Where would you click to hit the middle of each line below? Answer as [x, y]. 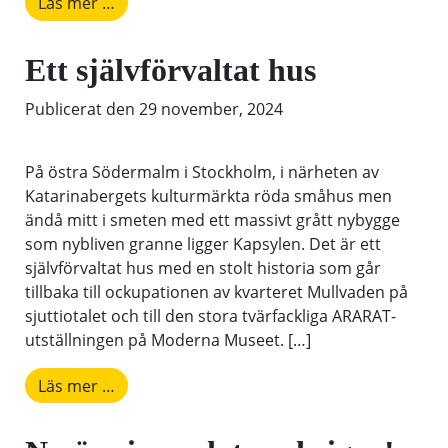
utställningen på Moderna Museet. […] [168, 339]
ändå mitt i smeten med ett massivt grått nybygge [212, 219]
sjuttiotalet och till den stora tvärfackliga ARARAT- [210, 315]
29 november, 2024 [211, 108]
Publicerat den [82, 108]
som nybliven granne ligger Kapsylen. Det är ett [203, 243]
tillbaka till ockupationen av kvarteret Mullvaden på [216, 291]
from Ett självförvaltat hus [211, 384]
